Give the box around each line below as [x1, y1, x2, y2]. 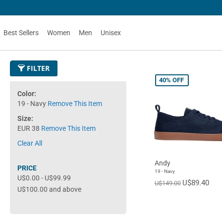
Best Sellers [3, 29, 39, 37]
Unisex [101, 29, 121, 37]
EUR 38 [17, 124, 40, 132]
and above [48, 185, 81, 193]
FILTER [25, 63, 50, 73]
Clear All [17, 139, 42, 147]
